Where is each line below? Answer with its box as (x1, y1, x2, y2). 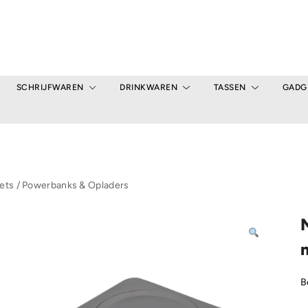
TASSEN (213, 82, 246, 92)
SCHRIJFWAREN (16, 82, 84, 92)
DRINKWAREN (120, 82, 178, 92)
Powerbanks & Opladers (22, 179, 129, 191)
